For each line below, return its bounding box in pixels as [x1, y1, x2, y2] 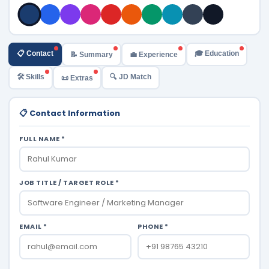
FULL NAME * [19, 134, 65, 144]
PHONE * [138, 222, 169, 232]
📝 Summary [70, 50, 113, 59]
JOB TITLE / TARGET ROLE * [19, 178, 119, 188]
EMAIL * [19, 222, 47, 232]
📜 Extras [61, 73, 93, 82]
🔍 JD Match [110, 73, 151, 82]
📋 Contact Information [19, 107, 120, 119]
